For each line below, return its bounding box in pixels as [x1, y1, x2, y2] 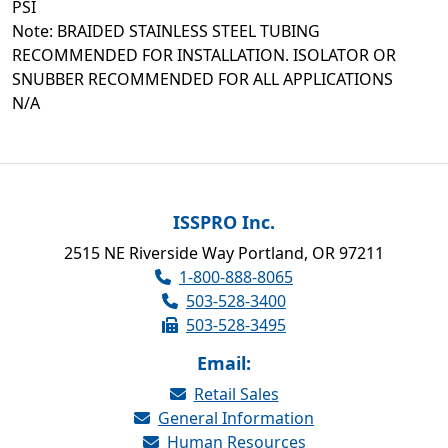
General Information [158, 407, 314, 429]
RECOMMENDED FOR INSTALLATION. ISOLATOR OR [12, 44, 396, 66]
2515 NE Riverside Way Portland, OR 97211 [64, 242, 384, 264]
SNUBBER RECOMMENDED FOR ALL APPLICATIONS [12, 68, 393, 90]
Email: [197, 351, 251, 375]
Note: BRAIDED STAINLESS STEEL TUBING [12, 20, 320, 42]
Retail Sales [193, 383, 279, 405]
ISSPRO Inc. [173, 210, 275, 234]
